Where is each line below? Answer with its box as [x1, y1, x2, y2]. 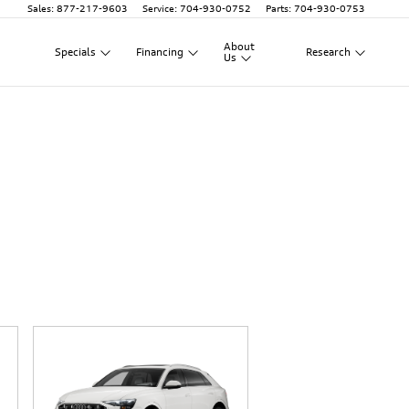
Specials [55, 46, 97, 58]
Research [306, 46, 351, 58]
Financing [136, 46, 184, 58]
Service [142, 3, 174, 14]
